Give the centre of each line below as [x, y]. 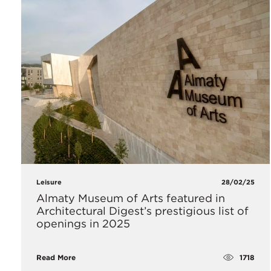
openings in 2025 [83, 224]
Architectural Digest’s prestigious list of [142, 211]
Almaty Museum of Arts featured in [131, 198]
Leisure [49, 182]
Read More [56, 258]
